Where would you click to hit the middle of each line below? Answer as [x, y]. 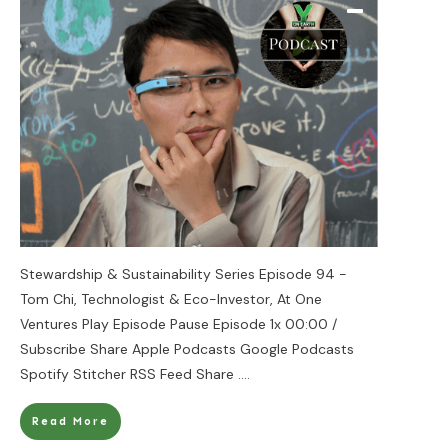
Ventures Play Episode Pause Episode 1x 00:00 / [178, 323]
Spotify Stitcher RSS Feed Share [129, 373]
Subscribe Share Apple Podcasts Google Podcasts [187, 348]
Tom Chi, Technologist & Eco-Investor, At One [171, 298]
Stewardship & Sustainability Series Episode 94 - [183, 273]
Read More [70, 421]
